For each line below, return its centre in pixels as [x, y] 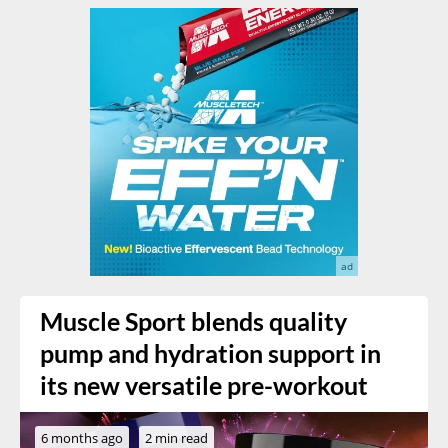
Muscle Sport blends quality [193, 322]
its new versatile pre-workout [204, 386]
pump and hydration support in [210, 354]
